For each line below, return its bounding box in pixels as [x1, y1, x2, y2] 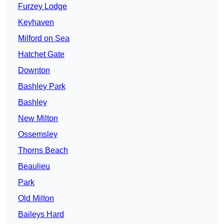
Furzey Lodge [18, 2, 67, 11]
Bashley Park [18, 82, 65, 91]
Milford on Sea [18, 34, 69, 43]
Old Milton [18, 194, 54, 203]
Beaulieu [18, 162, 50, 171]
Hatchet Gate [18, 50, 64, 59]
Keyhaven [18, 18, 54, 27]
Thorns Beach [18, 146, 68, 155]
